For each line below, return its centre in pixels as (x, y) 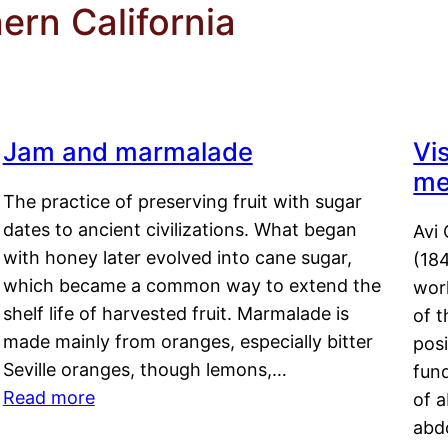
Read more (48, 398)
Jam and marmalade (127, 152)
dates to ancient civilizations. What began (179, 230)
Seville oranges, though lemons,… (144, 370)
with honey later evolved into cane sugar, (177, 258)
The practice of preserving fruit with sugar (182, 202)
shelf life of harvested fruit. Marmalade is (175, 314)
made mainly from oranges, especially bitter (187, 342)
